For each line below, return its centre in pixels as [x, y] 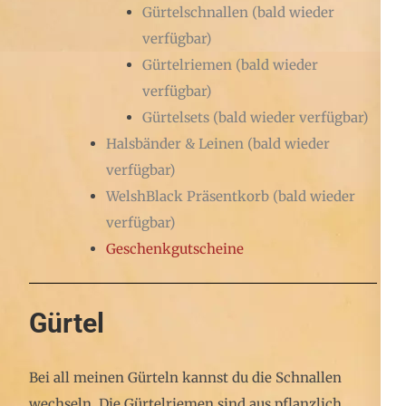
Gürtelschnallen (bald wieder [238, 12]
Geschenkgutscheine [175, 249]
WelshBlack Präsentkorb [188, 196]
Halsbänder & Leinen [175, 144]
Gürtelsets [176, 117]
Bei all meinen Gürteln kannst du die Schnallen [185, 378]
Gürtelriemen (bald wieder [230, 65]
